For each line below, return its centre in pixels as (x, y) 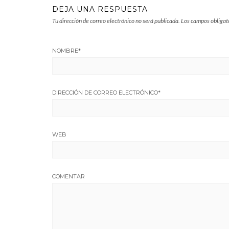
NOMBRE (65, 50)
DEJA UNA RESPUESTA (100, 9)
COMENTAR (68, 176)
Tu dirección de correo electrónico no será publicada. (116, 20)
